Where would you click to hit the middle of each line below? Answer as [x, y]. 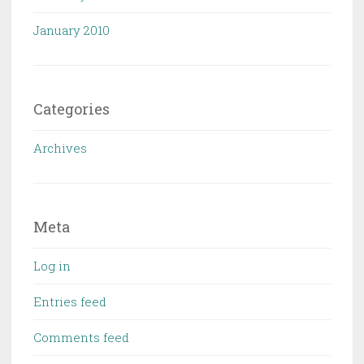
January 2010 [71, 30]
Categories [71, 108]
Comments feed [81, 337]
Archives [60, 147]
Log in [52, 265]
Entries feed [70, 301]
